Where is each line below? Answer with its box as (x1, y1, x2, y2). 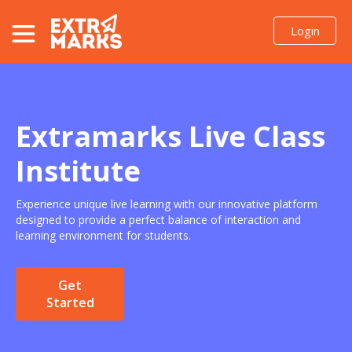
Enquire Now (8, 110, 80, 126)
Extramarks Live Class (16, 117, 325, 156)
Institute (16, 152, 141, 190)
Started (46, 294, 94, 311)
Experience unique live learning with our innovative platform (16, 196, 317, 211)
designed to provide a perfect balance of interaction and (16, 212, 301, 227)
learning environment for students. (16, 228, 191, 243)
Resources (8, 77, 68, 93)
